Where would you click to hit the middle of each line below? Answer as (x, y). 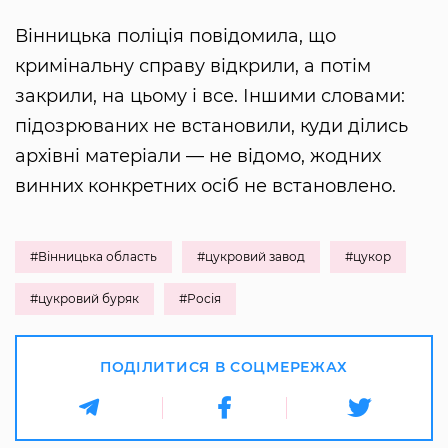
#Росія (200, 299)
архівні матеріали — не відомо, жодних (198, 156)
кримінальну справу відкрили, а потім (193, 66)
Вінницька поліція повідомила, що (175, 36)
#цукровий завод (251, 257)
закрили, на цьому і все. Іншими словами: (210, 96)
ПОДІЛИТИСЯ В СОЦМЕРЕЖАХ (224, 367)
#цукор (368, 257)
